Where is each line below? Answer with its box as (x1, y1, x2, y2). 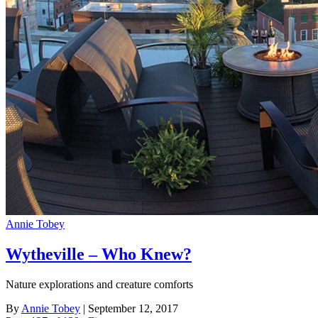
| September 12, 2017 (80, 302, 178, 315)
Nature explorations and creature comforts (6, 278, 193, 291)
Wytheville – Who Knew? (6, 245, 192, 264)
